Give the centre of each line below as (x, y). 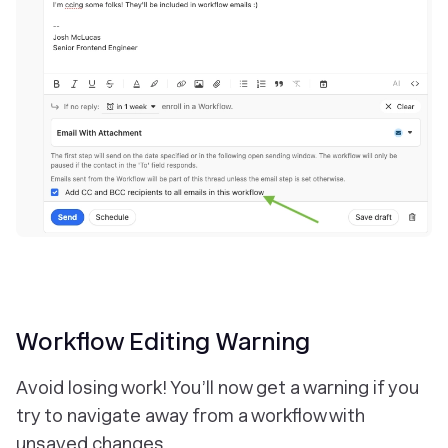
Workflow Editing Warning (163, 342)
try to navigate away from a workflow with (190, 416)
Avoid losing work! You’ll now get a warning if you (217, 388)
